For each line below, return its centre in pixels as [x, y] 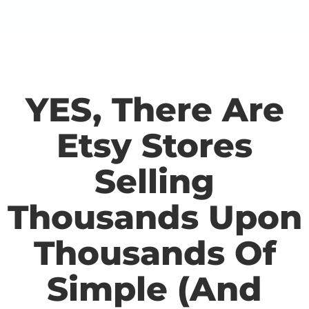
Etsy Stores [154, 145]
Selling [154, 181]
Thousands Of [154, 253]
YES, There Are [154, 109]
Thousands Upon [154, 217]
